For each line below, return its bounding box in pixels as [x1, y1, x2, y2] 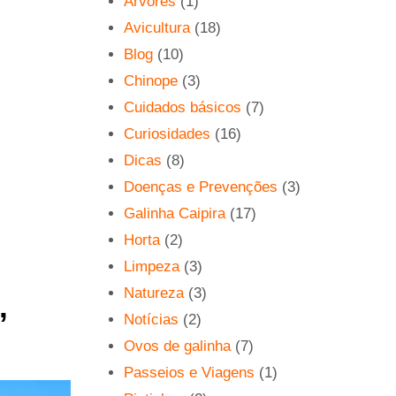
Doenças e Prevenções [124, 178, 278, 195]
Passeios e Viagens [124, 363, 255, 381]
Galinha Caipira [124, 204, 226, 222]
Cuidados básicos [124, 98, 242, 116]
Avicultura [124, 19, 191, 36]
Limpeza [124, 257, 180, 275]
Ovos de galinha [124, 337, 232, 354]
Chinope [124, 72, 179, 89]
